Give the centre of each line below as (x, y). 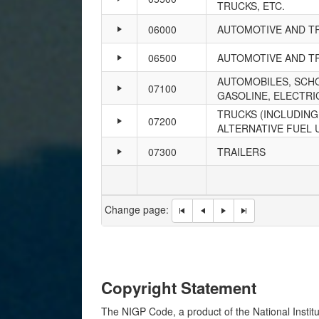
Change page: (138, 209)
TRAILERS (241, 152)
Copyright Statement (179, 288)
